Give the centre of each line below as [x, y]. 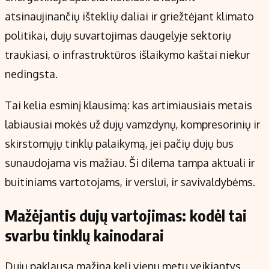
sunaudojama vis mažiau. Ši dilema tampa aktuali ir [130, 163]
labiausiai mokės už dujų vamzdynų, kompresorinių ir [132, 125]
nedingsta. [31, 74]
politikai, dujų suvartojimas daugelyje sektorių [118, 36]
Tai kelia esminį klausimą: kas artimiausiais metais [128, 105]
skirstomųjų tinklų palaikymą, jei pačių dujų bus [119, 144]
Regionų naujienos [46, 23]
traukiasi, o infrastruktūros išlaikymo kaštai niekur [127, 55]
